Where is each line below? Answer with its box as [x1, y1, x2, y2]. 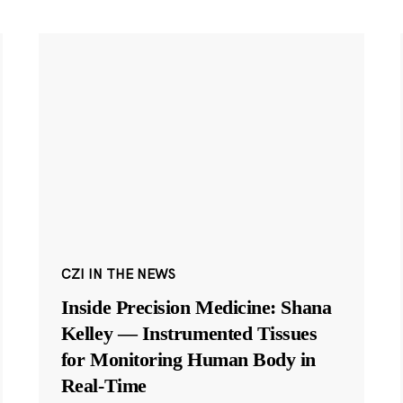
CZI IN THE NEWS [60, 264, 175, 282]
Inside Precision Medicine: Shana [60, 295, 332, 318]
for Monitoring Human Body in [60, 347, 317, 371]
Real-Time [60, 373, 147, 397]
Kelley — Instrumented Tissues [60, 321, 318, 345]
